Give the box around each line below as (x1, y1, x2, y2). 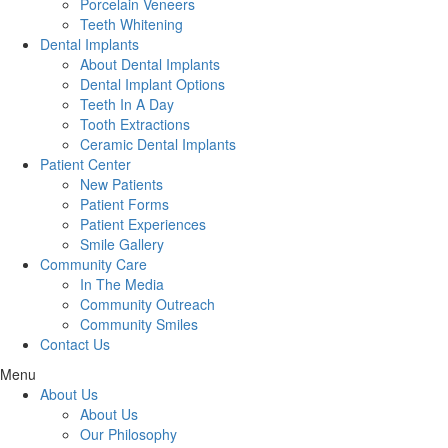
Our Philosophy (80, 424, 177, 445)
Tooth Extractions (80, 114, 190, 135)
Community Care (40, 254, 147, 275)
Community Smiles (80, 314, 198, 335)
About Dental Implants (80, 54, 220, 75)
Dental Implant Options (80, 74, 225, 95)
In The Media (80, 274, 164, 295)
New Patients (80, 174, 163, 195)
